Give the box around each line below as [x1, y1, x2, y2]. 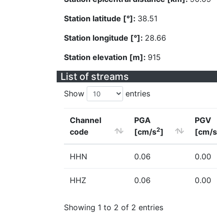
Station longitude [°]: [64, 33, 145, 43]
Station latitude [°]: [64, 14, 138, 23]
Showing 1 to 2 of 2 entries [64, 202, 163, 212]
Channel [70, 115, 101, 125]
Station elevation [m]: [64, 52, 148, 62]
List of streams [61, 71, 129, 82]
